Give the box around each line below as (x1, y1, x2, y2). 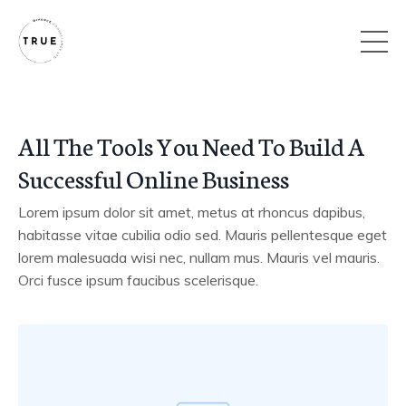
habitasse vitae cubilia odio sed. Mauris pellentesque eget (18, 226, 387, 244)
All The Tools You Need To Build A (18, 128, 365, 162)
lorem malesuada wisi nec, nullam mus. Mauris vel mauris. (18, 248, 380, 266)
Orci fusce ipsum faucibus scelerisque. (18, 271, 258, 289)
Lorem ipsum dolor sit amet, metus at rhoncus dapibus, (18, 203, 365, 221)
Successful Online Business (18, 160, 289, 195)
